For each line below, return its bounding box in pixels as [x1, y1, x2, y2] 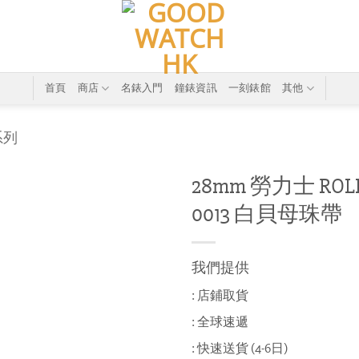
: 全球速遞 [192, 314, 248, 330]
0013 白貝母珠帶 [192, 201, 342, 228]
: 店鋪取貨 [192, 288, 248, 304]
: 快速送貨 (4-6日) [192, 341, 288, 357]
